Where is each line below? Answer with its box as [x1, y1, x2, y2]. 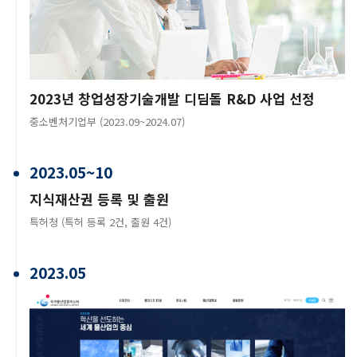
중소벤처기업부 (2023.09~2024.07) [29, 113, 185, 129]
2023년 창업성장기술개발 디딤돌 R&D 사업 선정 [29, 88, 315, 108]
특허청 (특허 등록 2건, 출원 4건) [29, 214, 171, 229]
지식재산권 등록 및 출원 [29, 188, 169, 209]
